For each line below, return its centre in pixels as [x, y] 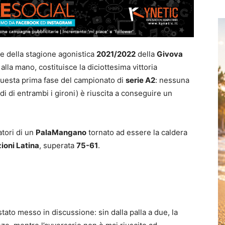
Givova [170, 54]
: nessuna [172, 80]
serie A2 [140, 80]
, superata [58, 146]
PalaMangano [61, 133]
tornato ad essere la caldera [137, 133]
